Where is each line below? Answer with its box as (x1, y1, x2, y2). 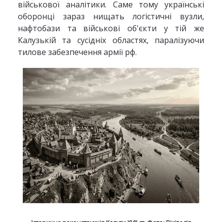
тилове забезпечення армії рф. (17, 47, 137, 57)
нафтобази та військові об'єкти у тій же (17, 23, 205, 34)
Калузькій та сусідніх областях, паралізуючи (17, 35, 205, 46)
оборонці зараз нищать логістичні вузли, (17, 11, 205, 22)
